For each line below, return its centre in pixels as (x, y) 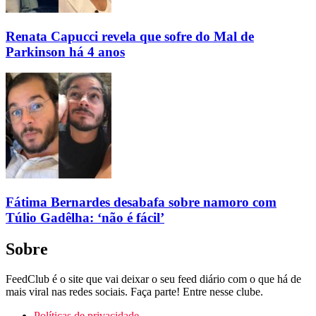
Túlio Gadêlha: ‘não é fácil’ (85, 218)
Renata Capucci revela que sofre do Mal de (130, 36)
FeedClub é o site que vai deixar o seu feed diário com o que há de (153, 279)
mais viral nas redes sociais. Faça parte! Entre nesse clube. (134, 291)
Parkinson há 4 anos (65, 51)
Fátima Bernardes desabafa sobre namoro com (141, 202)
